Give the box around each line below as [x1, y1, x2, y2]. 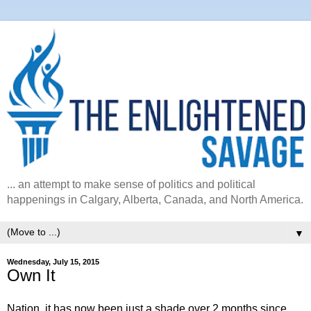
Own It [7, 266, 56, 285]
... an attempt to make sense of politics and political [7, 178, 255, 191]
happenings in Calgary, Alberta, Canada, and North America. [7, 194, 303, 206]
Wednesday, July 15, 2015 [7, 258, 99, 267]
